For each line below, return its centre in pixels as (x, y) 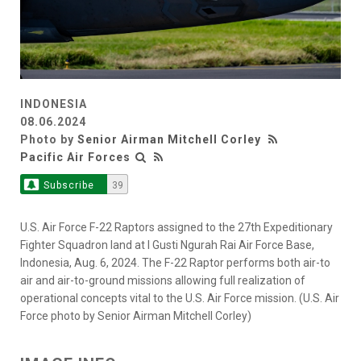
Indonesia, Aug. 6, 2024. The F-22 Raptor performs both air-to (175, 263)
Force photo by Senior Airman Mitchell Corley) (136, 316)
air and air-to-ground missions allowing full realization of (163, 281)
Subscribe (68, 186)
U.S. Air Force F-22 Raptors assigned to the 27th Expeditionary (176, 228)
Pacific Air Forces (75, 158)
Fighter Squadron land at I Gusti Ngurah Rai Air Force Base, (167, 245)
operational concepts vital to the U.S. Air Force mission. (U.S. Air (180, 299)
